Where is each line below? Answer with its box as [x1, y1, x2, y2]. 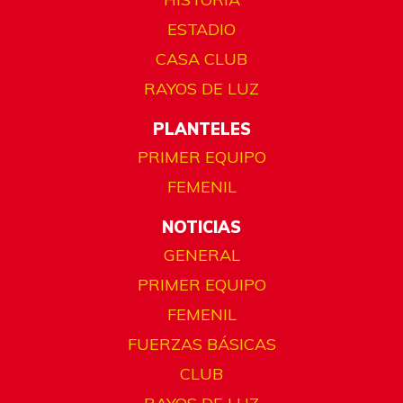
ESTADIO [167, 19, 236, 40]
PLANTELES [152, 119, 251, 140]
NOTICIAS [162, 217, 241, 238]
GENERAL [163, 245, 240, 266]
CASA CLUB [156, 49, 247, 70]
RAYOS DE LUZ [144, 78, 259, 100]
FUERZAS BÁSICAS [127, 334, 276, 355]
